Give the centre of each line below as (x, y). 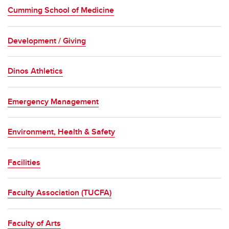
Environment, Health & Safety (61, 132)
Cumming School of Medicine (61, 10)
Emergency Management (53, 101)
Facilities (24, 162)
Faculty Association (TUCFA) (60, 192)
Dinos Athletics (35, 71)
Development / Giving (47, 40)
